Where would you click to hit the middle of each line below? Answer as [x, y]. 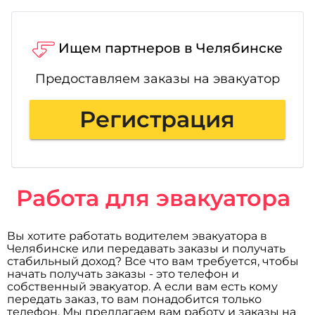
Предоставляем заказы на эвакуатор [157, 78]
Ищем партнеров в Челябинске [170, 48]
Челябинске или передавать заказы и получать [147, 248]
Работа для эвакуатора [153, 198]
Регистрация [157, 119]
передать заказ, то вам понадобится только [135, 299]
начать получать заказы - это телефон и [123, 274]
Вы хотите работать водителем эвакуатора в [137, 236]
